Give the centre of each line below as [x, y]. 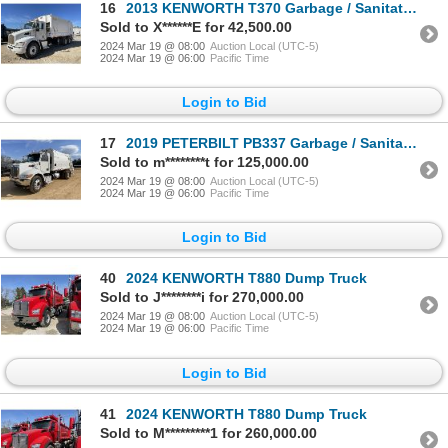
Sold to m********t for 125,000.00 [204, 162]
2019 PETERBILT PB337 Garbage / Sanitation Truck [264, 143]
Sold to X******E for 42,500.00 [196, 26]
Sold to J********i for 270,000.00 [202, 297]
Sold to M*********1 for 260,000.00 [208, 432]
